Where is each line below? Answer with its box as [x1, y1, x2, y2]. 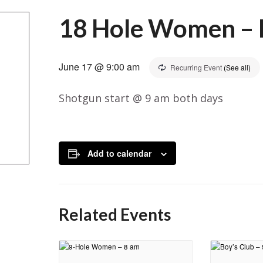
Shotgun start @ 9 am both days [58, 91, 223, 105]
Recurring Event [170, 62, 224, 72]
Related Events [58, 204, 171, 224]
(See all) [223, 62, 251, 72]
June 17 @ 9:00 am [58, 60, 140, 73]
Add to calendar [87, 147, 151, 159]
